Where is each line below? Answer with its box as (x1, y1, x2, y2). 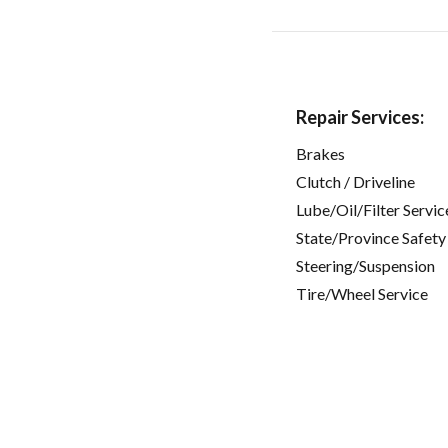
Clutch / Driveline (296, 171, 415, 191)
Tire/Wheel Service (296, 283, 428, 303)
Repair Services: (296, 105, 424, 128)
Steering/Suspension (296, 255, 435, 275)
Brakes (296, 143, 345, 163)
